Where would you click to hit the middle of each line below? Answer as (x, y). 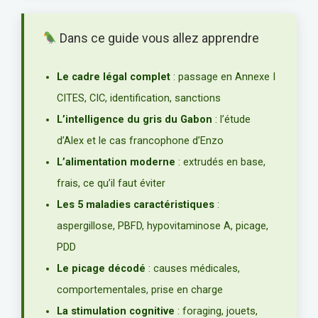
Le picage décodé (101, 268)
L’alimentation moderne (116, 162)
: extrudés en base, (220, 162)
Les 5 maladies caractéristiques (136, 204)
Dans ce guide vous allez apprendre (158, 38)
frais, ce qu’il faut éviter (111, 183)
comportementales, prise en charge (140, 290)
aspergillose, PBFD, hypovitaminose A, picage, (163, 226)
